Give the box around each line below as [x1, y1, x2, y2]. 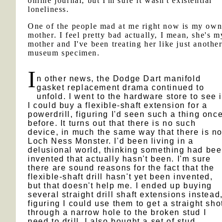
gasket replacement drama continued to [37, 83, 205, 92]
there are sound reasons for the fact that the [28, 164, 215, 172]
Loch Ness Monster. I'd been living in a [28, 137, 194, 145]
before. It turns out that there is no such [28, 119, 196, 127]
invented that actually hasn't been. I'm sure [28, 155, 211, 163]
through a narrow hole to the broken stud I [28, 208, 207, 217]
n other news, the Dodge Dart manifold [37, 74, 201, 83]
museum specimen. [28, 49, 100, 57]
